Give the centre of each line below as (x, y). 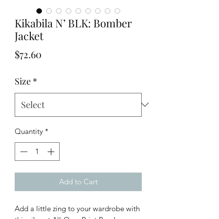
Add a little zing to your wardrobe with (77, 209)
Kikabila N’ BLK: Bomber (73, 23)
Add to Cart (78, 182)
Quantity (29, 131)
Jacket (29, 35)
